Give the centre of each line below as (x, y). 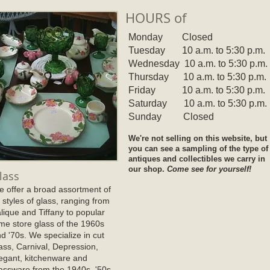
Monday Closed (171, 37)
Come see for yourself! (209, 169)
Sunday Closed (171, 117)
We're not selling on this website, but (198, 138)
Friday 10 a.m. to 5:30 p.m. (197, 90)
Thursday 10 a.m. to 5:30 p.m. (197, 77)
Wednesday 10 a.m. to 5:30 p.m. (198, 64)
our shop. (148, 169)
